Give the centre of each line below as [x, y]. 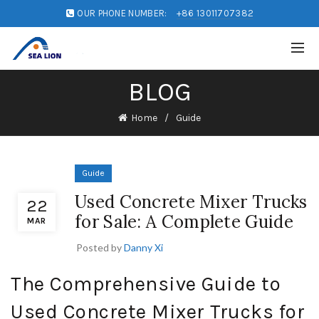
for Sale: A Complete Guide [184, 222]
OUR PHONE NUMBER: [122, 13]
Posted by [100, 247]
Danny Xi [143, 247]
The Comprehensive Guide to [146, 284]
